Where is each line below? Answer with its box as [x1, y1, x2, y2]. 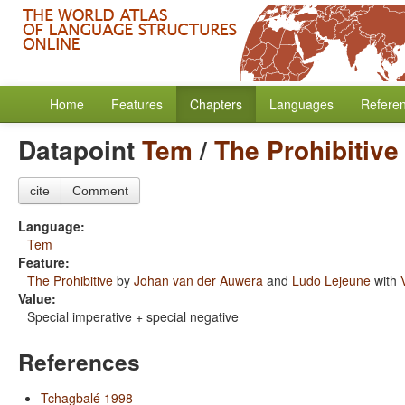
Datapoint [18, 131, 142, 168]
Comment [72, 184, 128, 198]
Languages [269, 95, 334, 113]
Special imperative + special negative [27, 307, 239, 325]
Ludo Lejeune [292, 271, 371, 289]
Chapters [190, 95, 242, 113]
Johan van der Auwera [134, 271, 263, 289]
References [18, 345, 140, 378]
